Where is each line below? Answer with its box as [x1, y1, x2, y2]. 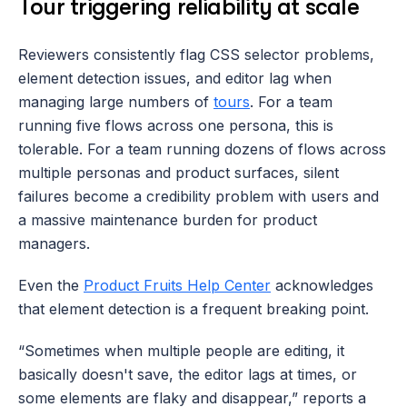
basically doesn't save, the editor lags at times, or [18, 364, 357, 383]
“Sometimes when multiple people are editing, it [18, 341, 344, 360]
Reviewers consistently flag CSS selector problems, [18, 45, 374, 64]
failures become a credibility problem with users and [18, 186, 379, 205]
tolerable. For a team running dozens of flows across [18, 139, 386, 158]
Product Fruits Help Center [84, 275, 271, 294]
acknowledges [271, 275, 373, 294]
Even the [18, 275, 84, 294]
